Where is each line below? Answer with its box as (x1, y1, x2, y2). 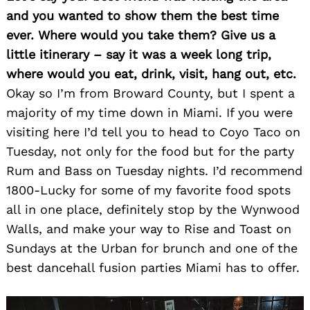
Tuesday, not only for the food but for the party (6, 143, 294, 158)
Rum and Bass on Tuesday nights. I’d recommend (6, 163, 302, 178)
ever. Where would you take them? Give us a (6, 27, 275, 42)
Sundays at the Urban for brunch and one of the (6, 240, 298, 255)
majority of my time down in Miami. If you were (6, 104, 293, 120)
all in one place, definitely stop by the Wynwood (6, 201, 300, 217)
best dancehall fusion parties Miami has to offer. (6, 259, 300, 275)
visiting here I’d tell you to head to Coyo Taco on (6, 124, 300, 139)
